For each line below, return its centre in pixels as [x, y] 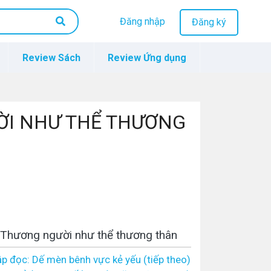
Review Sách [51, 58]
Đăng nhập [142, 22]
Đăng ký [209, 22]
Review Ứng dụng [147, 58]
